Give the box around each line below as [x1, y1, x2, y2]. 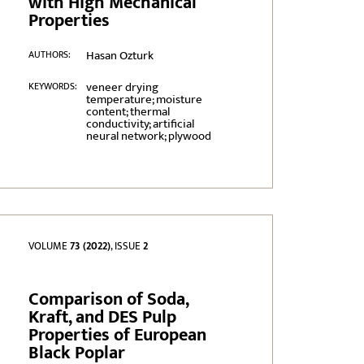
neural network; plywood [85, 126, 211, 147]
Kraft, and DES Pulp [28, 302, 177, 333]
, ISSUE [110, 237, 144, 256]
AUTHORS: [28, 46, 71, 63]
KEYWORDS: [28, 78, 78, 95]
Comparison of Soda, [28, 284, 189, 315]
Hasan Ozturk [85, 45, 154, 67]
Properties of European [28, 320, 207, 351]
